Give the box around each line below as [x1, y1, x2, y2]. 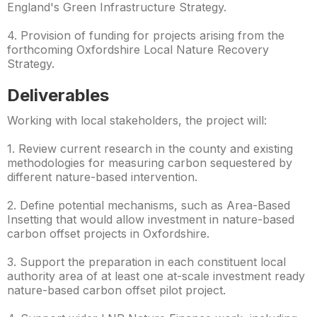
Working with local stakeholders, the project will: [7, 113, 267, 127]
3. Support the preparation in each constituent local [7, 255, 286, 269]
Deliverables [7, 85, 109, 105]
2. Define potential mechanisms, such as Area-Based [7, 198, 290, 212]
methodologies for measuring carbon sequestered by [7, 156, 292, 170]
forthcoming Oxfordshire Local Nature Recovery [7, 42, 269, 57]
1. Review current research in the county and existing [7, 142, 293, 156]
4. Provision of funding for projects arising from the [7, 28, 284, 42]
